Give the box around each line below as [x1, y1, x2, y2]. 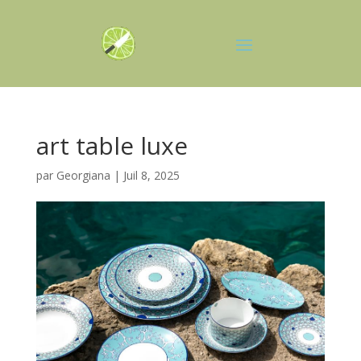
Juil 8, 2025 [122, 168, 180, 183]
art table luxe [35, 129, 188, 162]
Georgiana [56, 168, 110, 183]
